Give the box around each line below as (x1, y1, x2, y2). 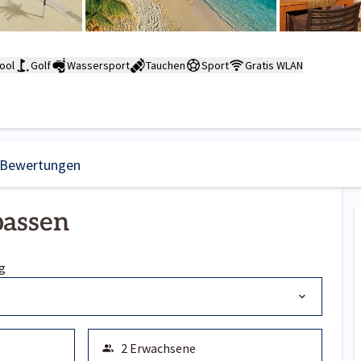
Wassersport (67, 57, 130, 73)
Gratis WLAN (245, 57, 303, 73)
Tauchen (146, 57, 185, 73)
